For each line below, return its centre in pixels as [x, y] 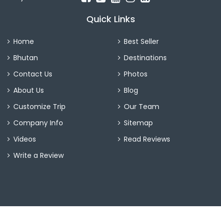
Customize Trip [39, 107]
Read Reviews [147, 139]
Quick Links [110, 19]
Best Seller [141, 42]
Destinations [145, 58]
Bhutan [26, 58]
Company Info [38, 123]
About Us [29, 91]
